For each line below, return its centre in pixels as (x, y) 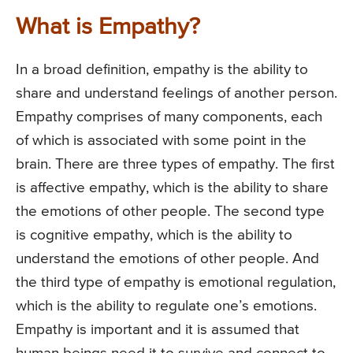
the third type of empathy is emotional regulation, (176, 282)
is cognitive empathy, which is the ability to (154, 235)
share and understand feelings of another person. (176, 93)
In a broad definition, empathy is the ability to (162, 69)
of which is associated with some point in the (161, 140)
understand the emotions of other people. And (167, 258)
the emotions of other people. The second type (170, 211)
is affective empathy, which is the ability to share (172, 188)
